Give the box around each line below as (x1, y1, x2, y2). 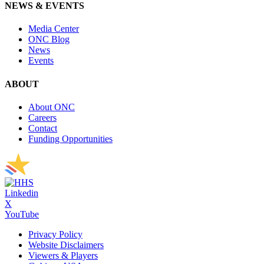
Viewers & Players (28, 250, 98, 260)
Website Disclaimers (28, 240, 104, 250)
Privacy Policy (28, 229, 82, 239)
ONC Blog (28, 34, 70, 45)
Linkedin (5, 188, 38, 198)
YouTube (5, 209, 39, 219)
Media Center (28, 24, 79, 34)
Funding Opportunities (28, 134, 113, 144)
